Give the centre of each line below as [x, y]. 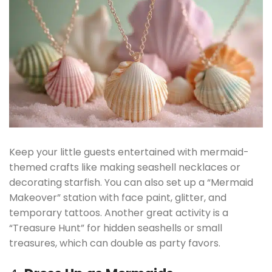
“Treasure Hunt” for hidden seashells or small [116, 228]
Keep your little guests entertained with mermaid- [129, 152]
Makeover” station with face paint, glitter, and [118, 197]
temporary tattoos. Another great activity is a [119, 212]
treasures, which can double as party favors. [115, 243]
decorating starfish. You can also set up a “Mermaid [131, 182]
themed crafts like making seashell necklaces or [125, 167]
